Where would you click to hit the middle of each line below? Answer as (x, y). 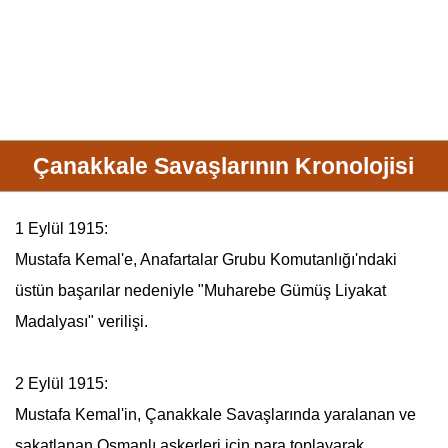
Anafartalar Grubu (202, 259)
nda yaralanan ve (354, 414)
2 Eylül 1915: (61, 383)
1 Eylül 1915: (61, 228)
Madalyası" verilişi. (81, 321)
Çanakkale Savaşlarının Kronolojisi (224, 166)
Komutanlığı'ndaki (331, 259)
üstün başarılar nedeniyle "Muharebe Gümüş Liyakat (200, 290)
